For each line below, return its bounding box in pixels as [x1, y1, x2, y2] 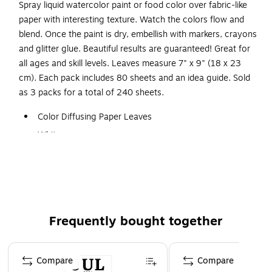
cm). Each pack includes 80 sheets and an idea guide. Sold [19, 72, 250, 85]
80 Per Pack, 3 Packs [38, 165, 121, 178]
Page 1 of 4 [7, 241, 53, 254]
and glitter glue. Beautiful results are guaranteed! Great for [19, 42, 250, 56]
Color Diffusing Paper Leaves [38, 110, 152, 124]
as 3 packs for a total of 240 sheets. [19, 86, 164, 100]
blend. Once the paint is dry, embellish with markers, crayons [19, 28, 257, 41]
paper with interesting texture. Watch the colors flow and [19, 13, 244, 27]
